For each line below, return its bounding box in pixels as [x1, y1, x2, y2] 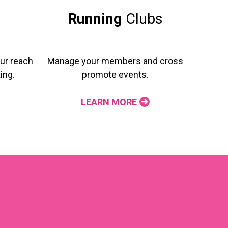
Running [67, 10, 122, 28]
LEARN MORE [80, 97, 137, 108]
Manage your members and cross [47, 55, 183, 67]
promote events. [81, 69, 149, 80]
